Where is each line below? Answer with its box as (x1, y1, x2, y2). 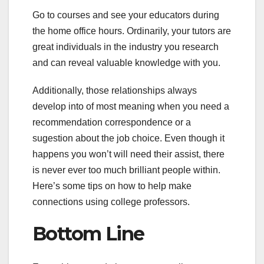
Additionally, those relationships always (32, 85, 197, 96)
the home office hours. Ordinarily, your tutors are (32, 26, 231, 37)
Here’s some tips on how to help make (32, 181, 192, 192)
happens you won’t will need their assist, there (32, 149, 225, 160)
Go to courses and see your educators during (32, 10, 219, 21)
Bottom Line (32, 222, 144, 246)
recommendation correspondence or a (32, 117, 191, 128)
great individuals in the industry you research (32, 42, 219, 52)
